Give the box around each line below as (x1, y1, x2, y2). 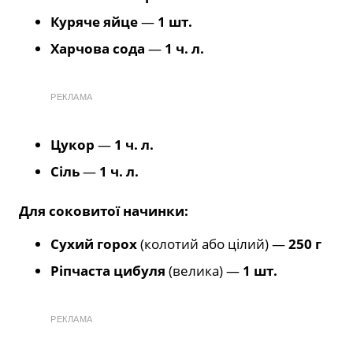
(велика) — (165, 261, 243, 280)
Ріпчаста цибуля (50, 261, 165, 280)
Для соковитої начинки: (19, 201, 188, 220)
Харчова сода (50, 39, 145, 58)
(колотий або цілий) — (137, 234, 288, 253)
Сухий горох (50, 234, 137, 253)
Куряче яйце (50, 12, 138, 31)
